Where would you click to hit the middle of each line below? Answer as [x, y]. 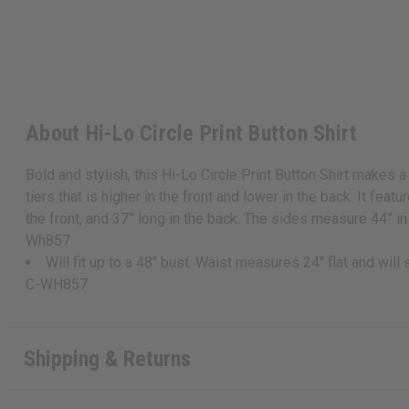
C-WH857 [57, 285]
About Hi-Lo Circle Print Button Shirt [192, 134]
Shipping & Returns [107, 358]
